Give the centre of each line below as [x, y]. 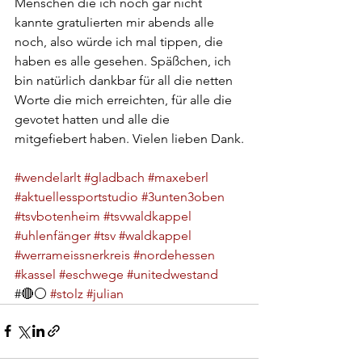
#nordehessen [174, 255]
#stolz [67, 293]
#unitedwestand [173, 274]
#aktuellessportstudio [76, 196]
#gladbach [114, 177]
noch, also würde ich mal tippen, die [120, 41]
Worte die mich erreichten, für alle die [125, 99]
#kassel [35, 274]
